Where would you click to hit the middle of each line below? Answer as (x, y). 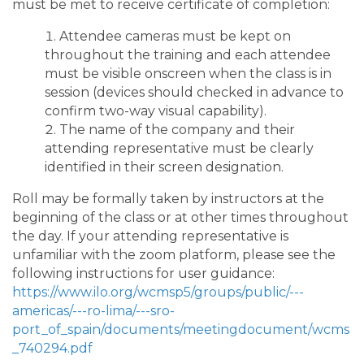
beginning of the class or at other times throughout (180, 217)
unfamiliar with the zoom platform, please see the (174, 254)
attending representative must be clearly (179, 148)
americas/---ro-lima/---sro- (93, 310)
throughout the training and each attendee (188, 54)
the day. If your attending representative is (150, 236)
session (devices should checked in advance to (194, 92)
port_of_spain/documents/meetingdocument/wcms (181, 329)
